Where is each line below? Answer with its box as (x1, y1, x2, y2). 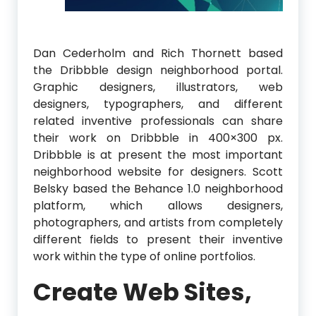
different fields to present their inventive (33, 231, 283, 248)
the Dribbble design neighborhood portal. (33, 61, 283, 78)
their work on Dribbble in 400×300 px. (33, 129, 283, 146)
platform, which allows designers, (33, 197, 283, 214)
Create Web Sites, (33, 274, 252, 309)
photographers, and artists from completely (33, 214, 283, 231)
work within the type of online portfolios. (33, 248, 255, 265)
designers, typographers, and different (33, 95, 283, 112)
